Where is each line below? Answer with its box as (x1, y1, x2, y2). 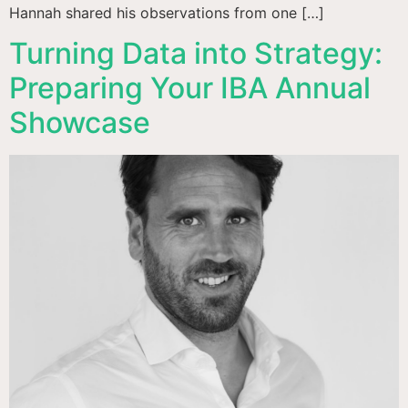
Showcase (9, 105, 150, 141)
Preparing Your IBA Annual (9, 70, 371, 107)
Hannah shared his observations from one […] (9, 3, 324, 22)
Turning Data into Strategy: (9, 36, 382, 72)
